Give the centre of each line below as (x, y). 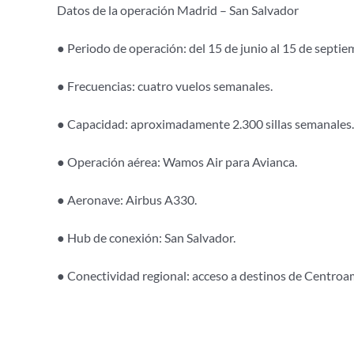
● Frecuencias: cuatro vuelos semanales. (164, 86)
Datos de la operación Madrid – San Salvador (177, 10)
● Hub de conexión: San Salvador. (146, 238)
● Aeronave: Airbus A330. (126, 200)
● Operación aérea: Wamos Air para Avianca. (177, 162)
